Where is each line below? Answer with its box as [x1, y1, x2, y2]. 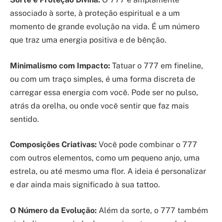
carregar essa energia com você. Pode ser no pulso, [10, 87, 198, 97]
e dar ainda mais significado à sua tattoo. [10, 180, 160, 190]
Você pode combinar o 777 [97, 140, 197, 150]
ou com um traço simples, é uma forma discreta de [10, 74, 195, 84]
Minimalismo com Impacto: [10, 60, 110, 70]
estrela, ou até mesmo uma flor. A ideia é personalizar [10, 166, 206, 176]
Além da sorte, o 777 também [97, 205, 208, 215]
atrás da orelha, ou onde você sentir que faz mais [10, 101, 189, 111]
